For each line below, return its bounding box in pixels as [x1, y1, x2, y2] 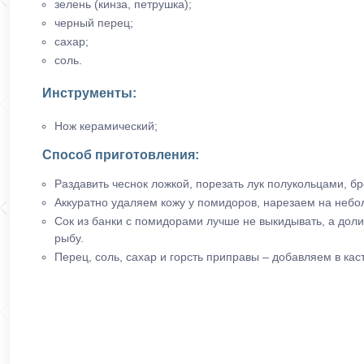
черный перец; [54, 15, 133, 29]
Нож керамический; [54, 119, 158, 133]
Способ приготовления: [42, 148, 199, 162]
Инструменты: [42, 85, 136, 100]
